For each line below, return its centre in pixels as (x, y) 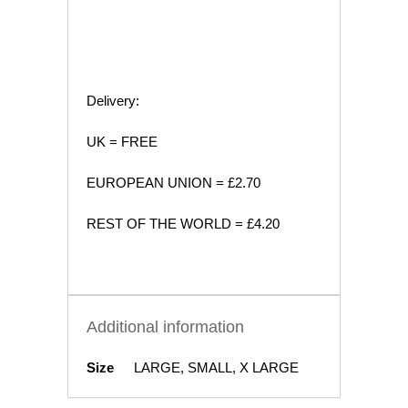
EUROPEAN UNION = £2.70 (173, 182)
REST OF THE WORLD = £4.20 (183, 223)
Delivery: (113, 100)
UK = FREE (122, 141)
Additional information (165, 326)
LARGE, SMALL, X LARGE (216, 367)
